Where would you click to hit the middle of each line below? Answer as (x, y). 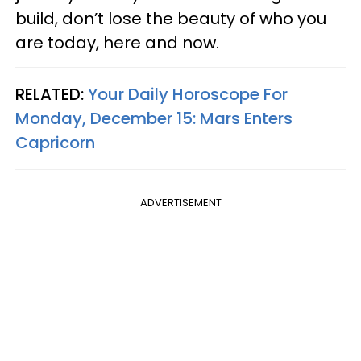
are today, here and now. (119, 42)
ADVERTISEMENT (180, 202)
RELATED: (52, 94)
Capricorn (55, 142)
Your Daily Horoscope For (188, 94)
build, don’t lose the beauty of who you (171, 18)
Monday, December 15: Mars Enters (154, 118)
